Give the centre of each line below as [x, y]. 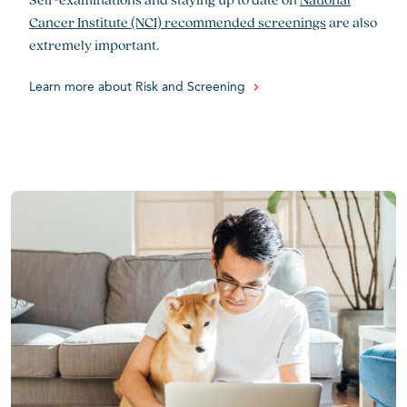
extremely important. [94, 45]
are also [352, 22]
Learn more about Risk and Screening [137, 87]
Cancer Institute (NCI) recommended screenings [178, 22]
